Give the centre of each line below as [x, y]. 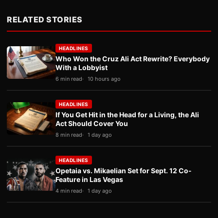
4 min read [69, 191]
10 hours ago [104, 79]
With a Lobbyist [82, 68]
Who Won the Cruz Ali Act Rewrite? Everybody [133, 59]
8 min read [69, 135]
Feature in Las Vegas [89, 180]
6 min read [69, 79]
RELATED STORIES [45, 20]
